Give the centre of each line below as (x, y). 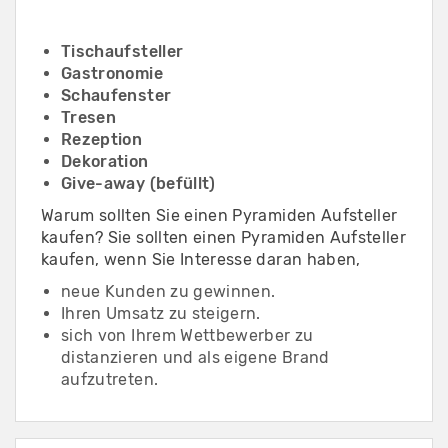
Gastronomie (112, 74)
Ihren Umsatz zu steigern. (161, 314)
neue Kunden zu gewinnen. (168, 292)
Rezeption (102, 140)
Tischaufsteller (122, 52)
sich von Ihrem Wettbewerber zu (187, 336)
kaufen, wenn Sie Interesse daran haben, (201, 260)
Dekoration (105, 162)
